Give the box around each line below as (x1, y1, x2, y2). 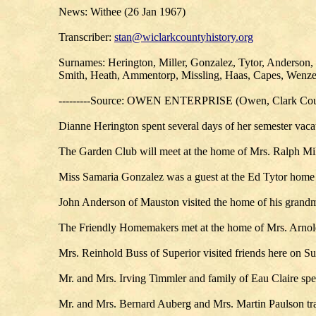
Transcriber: (59, 31, 114, 43)
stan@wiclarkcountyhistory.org (114, 31, 253, 43)
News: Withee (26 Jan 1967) (59, 6, 186, 18)
